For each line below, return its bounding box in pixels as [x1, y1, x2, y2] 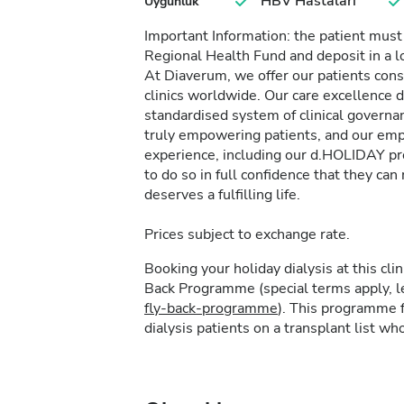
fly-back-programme [144, 298, 278, 318]
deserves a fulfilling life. [144, 185, 300, 205]
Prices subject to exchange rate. [144, 225, 350, 244]
